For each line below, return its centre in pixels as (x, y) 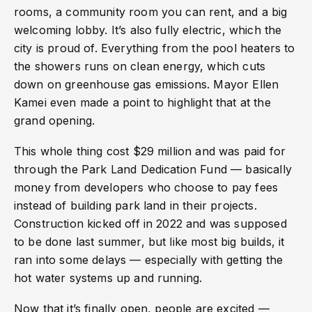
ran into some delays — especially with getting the (149, 260)
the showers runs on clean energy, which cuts (140, 67)
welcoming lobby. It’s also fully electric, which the (148, 30)
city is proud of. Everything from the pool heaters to (155, 48)
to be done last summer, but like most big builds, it (149, 242)
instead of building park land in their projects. (135, 206)
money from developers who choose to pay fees (146, 188)
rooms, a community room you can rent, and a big (151, 12)
